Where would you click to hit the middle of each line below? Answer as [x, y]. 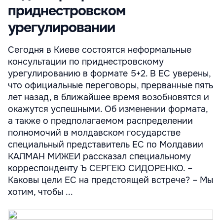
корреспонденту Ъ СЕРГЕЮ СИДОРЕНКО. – [100, 168]
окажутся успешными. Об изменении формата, [108, 109]
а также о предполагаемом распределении [100, 121]
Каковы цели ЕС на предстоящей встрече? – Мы [110, 180]
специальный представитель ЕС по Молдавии [106, 145]
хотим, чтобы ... [40, 192]
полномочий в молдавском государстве [94, 133]
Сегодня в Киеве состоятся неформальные [100, 50]
